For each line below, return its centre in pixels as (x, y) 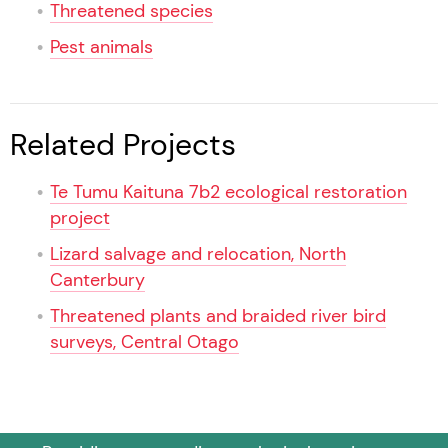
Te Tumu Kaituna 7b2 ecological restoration (228, 192)
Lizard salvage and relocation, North (198, 254)
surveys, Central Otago (144, 342)
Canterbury (97, 280)
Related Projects (123, 145)
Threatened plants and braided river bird (218, 316)
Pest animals (101, 47)
